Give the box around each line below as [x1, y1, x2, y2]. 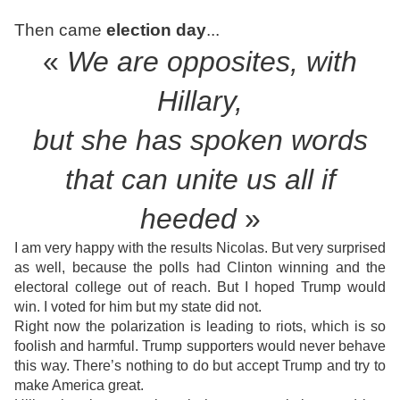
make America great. [14, 378, 144, 394]
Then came [14, 21, 102, 40]
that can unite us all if [64, 163, 336, 196]
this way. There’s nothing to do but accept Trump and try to [14, 358, 386, 374]
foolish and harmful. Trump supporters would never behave [14, 338, 386, 354]
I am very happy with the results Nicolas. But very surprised [14, 240, 386, 256]
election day [102, 21, 206, 40]
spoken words [189, 124, 368, 157]
